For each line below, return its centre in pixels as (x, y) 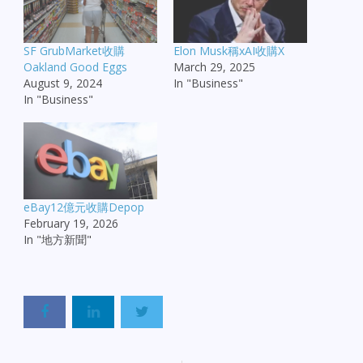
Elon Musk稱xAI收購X (229, 51)
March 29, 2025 (214, 67)
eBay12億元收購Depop (84, 207)
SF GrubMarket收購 (74, 51)
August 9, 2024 (63, 83)
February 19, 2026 (71, 223)
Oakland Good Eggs (75, 67)
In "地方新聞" (58, 239)
